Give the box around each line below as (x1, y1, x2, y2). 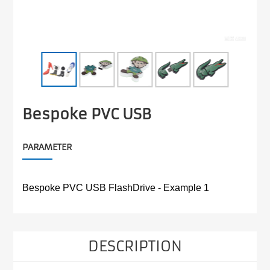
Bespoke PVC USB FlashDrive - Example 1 (22, 182, 210, 193)
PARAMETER (22, 141, 72, 152)
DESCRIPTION (88, 237, 182, 256)
